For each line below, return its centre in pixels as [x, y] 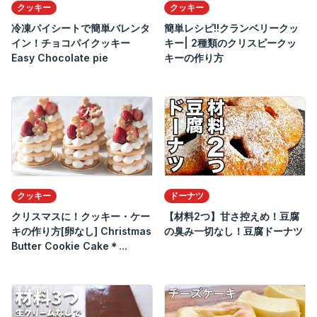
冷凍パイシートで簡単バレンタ [81, 28]
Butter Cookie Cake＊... [69, 246]
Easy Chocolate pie [60, 58]
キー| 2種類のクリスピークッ [230, 43]
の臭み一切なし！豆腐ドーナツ [234, 231]
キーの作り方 [194, 58]
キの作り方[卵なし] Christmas [81, 231]
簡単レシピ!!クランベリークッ [231, 28]
